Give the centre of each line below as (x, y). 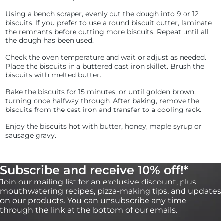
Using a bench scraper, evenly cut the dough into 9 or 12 (102, 14)
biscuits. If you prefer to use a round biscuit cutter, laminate (109, 23)
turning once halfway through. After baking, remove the (103, 101)
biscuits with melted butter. (55, 75)
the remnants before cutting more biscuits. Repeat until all (107, 32)
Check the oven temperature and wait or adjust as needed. (106, 57)
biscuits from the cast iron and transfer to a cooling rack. (105, 110)
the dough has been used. (51, 40)
